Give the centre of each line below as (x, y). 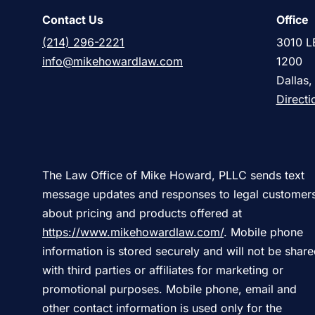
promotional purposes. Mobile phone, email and (169, 289)
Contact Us (73, 20)
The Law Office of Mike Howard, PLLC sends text (173, 175)
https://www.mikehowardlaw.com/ (133, 232)
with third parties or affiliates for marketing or (163, 270)
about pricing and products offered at (142, 213)
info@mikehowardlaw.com (112, 62)
